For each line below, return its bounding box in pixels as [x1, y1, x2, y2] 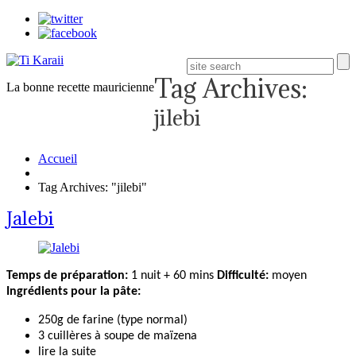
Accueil [38, 151, 77, 165]
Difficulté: [217, 269, 272, 283]
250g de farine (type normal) [38, 314, 188, 327]
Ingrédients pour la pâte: [6, 285, 141, 299]
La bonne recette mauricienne [6, 80, 154, 94]
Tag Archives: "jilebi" [38, 180, 147, 194]
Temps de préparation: [6, 269, 128, 283]
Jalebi [6, 206, 54, 230]
